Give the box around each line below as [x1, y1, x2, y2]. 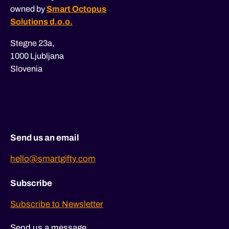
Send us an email [10, 132, 79, 143]
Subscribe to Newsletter [10, 199, 103, 209]
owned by [10, 4, 45, 13]
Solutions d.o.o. [10, 17, 73, 26]
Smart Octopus [47, 4, 106, 13]
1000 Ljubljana [10, 51, 64, 60]
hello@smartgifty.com [10, 153, 96, 164]
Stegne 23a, [10, 38, 55, 48]
